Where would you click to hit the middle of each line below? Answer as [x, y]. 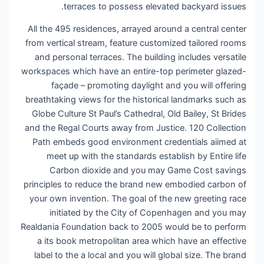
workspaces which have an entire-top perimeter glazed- [135, 72]
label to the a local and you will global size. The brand [141, 255]
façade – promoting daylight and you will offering [150, 86]
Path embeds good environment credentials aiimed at [140, 142]
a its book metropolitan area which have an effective [143, 241]
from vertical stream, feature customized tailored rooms [137, 43]
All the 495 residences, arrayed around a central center [138, 29]
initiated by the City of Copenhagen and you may [149, 213]
